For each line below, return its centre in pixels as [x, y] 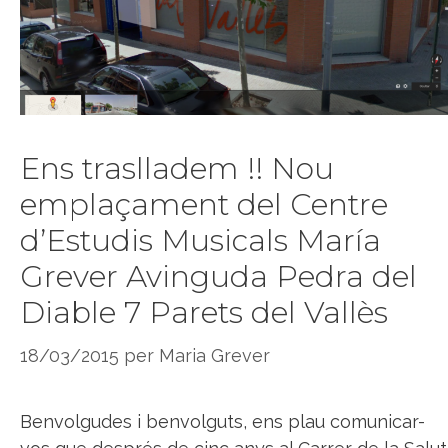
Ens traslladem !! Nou [177, 169]
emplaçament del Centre [204, 205]
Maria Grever [214, 356]
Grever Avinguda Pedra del [218, 277]
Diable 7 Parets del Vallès [204, 313]
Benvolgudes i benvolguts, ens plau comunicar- [222, 422]
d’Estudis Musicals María [200, 241]
